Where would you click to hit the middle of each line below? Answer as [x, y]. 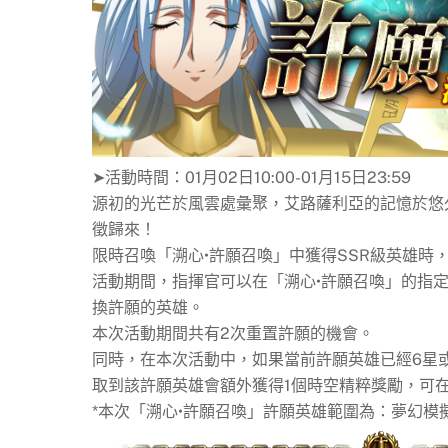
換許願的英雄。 [148, 307]
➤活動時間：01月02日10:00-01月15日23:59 [251, 177]
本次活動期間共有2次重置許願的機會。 [233, 333]
